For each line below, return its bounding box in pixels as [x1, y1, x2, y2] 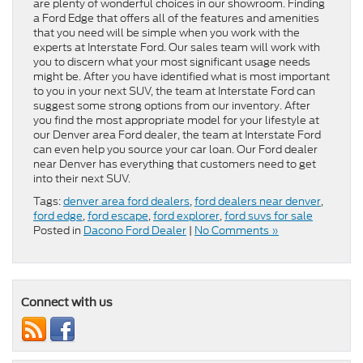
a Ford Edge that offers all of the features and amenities [33, 11, 319, 27]
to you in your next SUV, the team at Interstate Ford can [33, 83, 315, 100]
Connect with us [21, 296, 113, 310]
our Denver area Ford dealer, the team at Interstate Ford [33, 127, 321, 143]
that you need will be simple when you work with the [33, 25, 300, 41]
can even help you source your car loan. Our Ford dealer [33, 142, 318, 158]
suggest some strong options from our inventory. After [33, 98, 310, 114]
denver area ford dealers [63, 194, 190, 210]
